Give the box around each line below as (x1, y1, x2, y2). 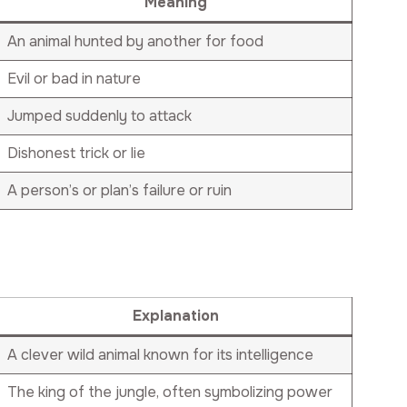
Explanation (133, 305, 219, 325)
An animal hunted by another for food (7, 31, 264, 51)
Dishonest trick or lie (7, 143, 146, 163)
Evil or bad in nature (7, 68, 142, 88)
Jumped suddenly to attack (7, 105, 193, 125)
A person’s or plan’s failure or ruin (7, 180, 233, 200)
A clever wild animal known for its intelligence (7, 344, 314, 364)
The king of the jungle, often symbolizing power (7, 382, 333, 402)
